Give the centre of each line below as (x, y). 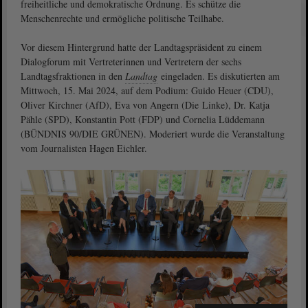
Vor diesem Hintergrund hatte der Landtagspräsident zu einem (141, 47)
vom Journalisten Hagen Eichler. (84, 148)
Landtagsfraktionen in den (73, 76)
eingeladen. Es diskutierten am (219, 76)
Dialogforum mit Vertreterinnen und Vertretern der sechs (131, 62)
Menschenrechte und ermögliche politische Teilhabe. (122, 18)
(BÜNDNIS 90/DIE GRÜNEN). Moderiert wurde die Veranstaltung (153, 134)
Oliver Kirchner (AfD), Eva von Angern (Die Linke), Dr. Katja (145, 105)
